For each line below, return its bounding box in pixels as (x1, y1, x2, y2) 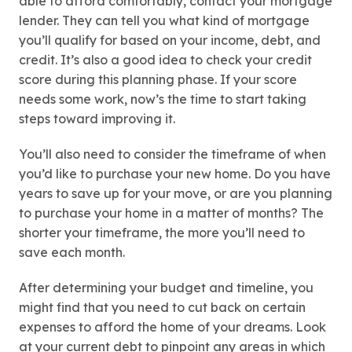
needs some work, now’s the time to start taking (19, 91, 306, 108)
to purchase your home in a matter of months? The (19, 205, 324, 222)
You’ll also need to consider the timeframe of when (19, 146, 326, 163)
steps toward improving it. (19, 111, 175, 127)
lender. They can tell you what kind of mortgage (19, 13, 310, 29)
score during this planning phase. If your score (19, 71, 297, 88)
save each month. (19, 244, 125, 261)
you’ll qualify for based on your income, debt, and (19, 32, 321, 49)
